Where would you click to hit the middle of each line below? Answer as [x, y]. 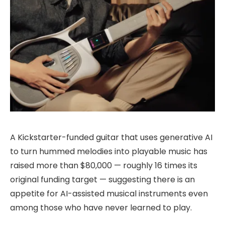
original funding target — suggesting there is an [102, 179]
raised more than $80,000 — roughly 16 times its [104, 165]
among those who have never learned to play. [101, 207]
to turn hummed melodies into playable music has [109, 151]
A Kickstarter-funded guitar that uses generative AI [111, 137]
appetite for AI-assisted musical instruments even [109, 193]
